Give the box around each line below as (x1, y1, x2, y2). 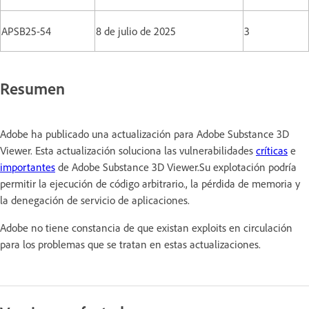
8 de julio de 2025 (96, 24, 176, 38)
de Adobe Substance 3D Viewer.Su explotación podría (55, 159, 297, 174)
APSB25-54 (1, 24, 51, 38)
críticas (256, 143, 288, 157)
